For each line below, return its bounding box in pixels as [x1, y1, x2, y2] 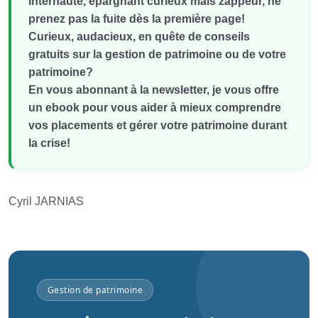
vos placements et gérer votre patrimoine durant [28, 119, 287, 131]
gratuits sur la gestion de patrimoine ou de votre [28, 48, 286, 60]
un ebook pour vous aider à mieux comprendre [28, 102, 281, 114]
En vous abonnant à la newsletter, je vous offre [28, 84, 279, 96]
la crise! [28, 137, 70, 149]
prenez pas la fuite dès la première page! [28, 13, 245, 25]
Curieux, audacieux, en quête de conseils [28, 31, 250, 43]
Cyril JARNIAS [9, 195, 84, 207]
